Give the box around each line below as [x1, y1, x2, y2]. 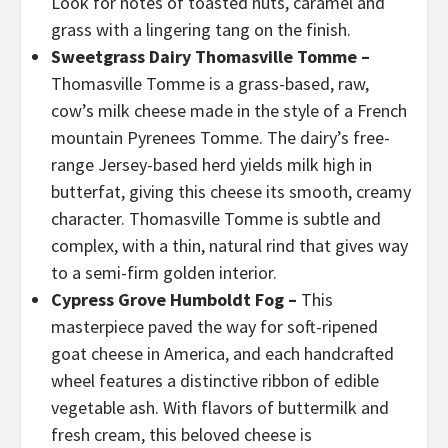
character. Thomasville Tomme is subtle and [51, 207, 381, 230]
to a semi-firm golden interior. [51, 261, 277, 284]
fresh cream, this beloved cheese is [51, 423, 312, 446]
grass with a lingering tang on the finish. [51, 18, 351, 41]
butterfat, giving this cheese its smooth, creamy [51, 180, 411, 203]
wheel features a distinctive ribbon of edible [51, 369, 379, 392]
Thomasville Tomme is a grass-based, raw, [51, 72, 369, 95]
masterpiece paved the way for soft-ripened [51, 315, 378, 338]
